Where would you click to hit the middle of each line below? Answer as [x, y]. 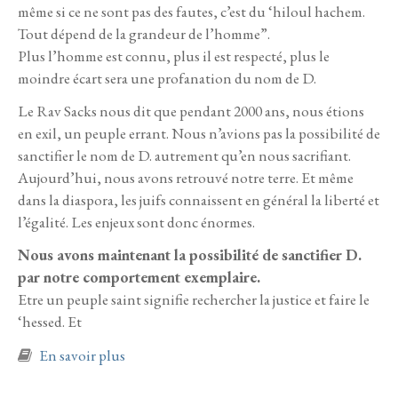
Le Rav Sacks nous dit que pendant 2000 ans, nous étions [191, 111]
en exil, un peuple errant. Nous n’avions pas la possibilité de [199, 133]
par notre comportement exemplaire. [141, 278]
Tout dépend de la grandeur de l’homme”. [144, 33]
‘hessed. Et [50, 322]
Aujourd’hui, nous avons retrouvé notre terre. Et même [186, 177]
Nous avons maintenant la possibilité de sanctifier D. [190, 255]
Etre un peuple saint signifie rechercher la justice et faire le [194, 300]
